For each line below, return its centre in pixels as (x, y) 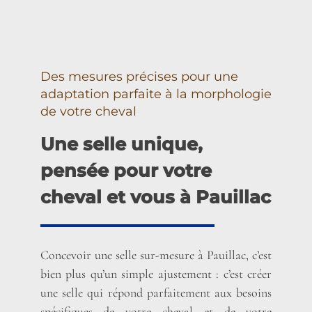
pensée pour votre (126, 171)
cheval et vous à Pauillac (155, 197)
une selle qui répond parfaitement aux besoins (156, 292)
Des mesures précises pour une (139, 77)
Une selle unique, (121, 144)
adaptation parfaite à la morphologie (156, 94)
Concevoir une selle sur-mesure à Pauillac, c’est (156, 255)
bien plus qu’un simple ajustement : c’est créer (156, 273)
